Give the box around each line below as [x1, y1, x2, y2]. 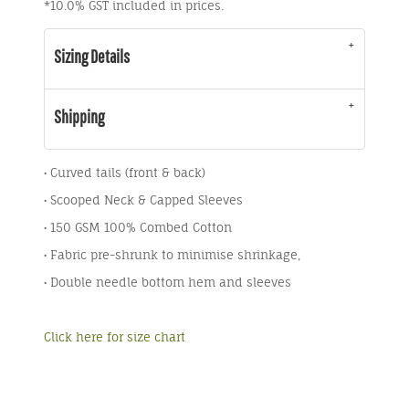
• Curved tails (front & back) [44, 165, 205, 180]
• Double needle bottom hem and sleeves [44, 275, 291, 289]
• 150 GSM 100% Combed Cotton [44, 220, 232, 235]
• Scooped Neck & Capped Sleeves [44, 193, 243, 207]
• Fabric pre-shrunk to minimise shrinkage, [44, 247, 300, 262]
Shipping [54, 106, 104, 127]
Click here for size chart [44, 330, 185, 344]
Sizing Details [54, 46, 130, 67]
